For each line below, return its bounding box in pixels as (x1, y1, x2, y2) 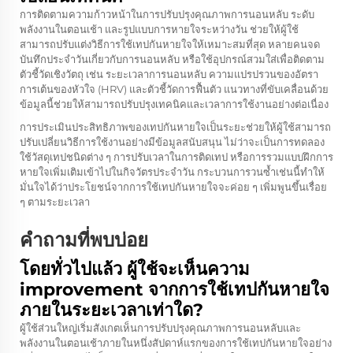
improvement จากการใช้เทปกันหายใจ (20, 279, 329, 300)
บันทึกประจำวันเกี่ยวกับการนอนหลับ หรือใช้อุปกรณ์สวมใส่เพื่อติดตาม (20, 53, 325, 65)
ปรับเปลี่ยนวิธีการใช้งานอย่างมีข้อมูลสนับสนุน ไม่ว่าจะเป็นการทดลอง (20, 136, 325, 148)
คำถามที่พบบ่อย (20, 229, 148, 251)
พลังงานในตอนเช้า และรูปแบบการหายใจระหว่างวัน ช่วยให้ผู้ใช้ (20, 23, 299, 35)
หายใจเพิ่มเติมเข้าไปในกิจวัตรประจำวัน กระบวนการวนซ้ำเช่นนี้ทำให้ (20, 165, 325, 178)
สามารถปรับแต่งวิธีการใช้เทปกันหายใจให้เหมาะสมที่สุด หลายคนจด (20, 38, 320, 50)
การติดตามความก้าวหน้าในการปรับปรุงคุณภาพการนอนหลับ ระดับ (20, 8, 314, 20)
